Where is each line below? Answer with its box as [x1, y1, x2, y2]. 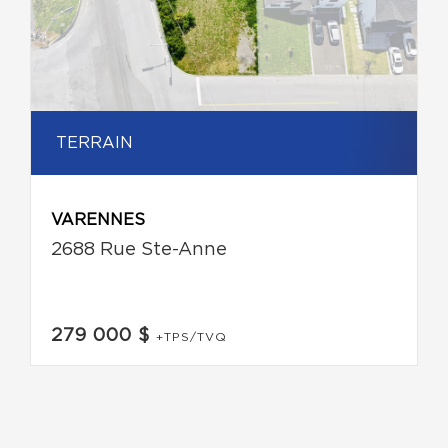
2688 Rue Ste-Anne [51, 240, 227, 259]
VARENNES [51, 211, 145, 228]
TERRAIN [56, 134, 133, 151]
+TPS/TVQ [156, 330, 227, 343]
